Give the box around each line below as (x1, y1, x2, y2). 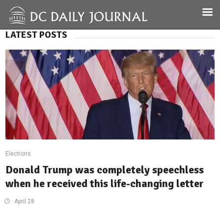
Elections (5, 150, 31, 157)
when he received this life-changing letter (5, 177, 204, 190)
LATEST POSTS (5, 29, 68, 41)
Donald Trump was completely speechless (5, 163, 204, 176)
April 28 (14, 198, 35, 205)
